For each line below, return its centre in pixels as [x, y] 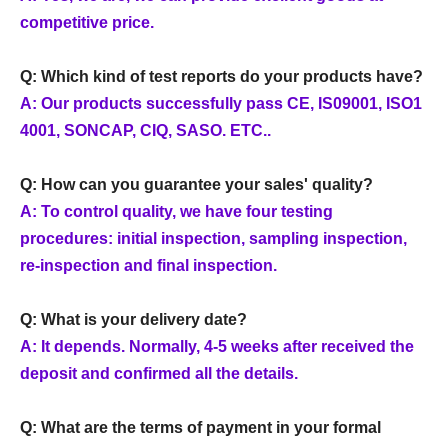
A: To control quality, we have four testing [176, 211]
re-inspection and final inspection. [148, 265]
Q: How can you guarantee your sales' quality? [196, 184]
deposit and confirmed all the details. [159, 373]
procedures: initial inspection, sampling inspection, [213, 238]
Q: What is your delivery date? [133, 319]
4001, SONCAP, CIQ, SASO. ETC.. [145, 130]
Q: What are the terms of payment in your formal [200, 427]
